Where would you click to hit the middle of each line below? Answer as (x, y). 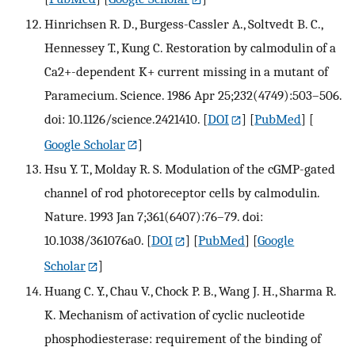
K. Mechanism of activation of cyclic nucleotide (175, 315)
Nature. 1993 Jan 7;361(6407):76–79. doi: (154, 217)
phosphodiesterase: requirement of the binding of (183, 339)
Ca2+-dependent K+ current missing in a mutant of (186, 71)
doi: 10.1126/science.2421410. (122, 118)
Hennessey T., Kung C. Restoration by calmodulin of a (190, 47)
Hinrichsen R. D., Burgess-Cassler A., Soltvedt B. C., (183, 23)
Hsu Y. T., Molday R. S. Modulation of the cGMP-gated (190, 169)
